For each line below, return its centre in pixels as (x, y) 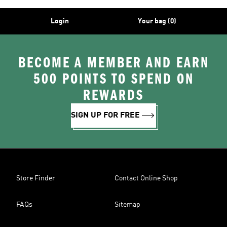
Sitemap (127, 205)
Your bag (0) (157, 21)
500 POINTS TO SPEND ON (113, 79)
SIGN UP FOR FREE (105, 116)
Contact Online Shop (146, 178)
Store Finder (36, 178)
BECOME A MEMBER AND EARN (113, 63)
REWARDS (113, 95)
